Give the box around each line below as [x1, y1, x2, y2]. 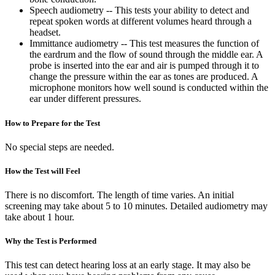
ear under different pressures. [29, 93, 141, 104]
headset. [29, 27, 61, 38]
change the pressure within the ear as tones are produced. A [29, 71, 258, 82]
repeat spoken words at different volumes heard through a [29, 16, 252, 27]
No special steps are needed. [5, 141, 114, 152]
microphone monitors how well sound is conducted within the [29, 82, 268, 93]
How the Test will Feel [5, 166, 80, 176]
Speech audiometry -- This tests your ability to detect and [29, 5, 249, 16]
